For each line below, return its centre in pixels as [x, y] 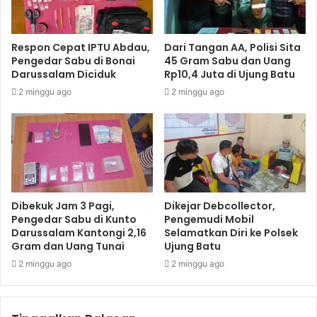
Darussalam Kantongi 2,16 [79, 233]
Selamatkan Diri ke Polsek [231, 233]
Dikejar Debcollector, [220, 206]
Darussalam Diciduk [64, 74]
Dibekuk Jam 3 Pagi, [63, 206]
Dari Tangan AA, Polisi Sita [232, 47]
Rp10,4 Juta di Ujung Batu [230, 74]
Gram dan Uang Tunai [68, 247]
